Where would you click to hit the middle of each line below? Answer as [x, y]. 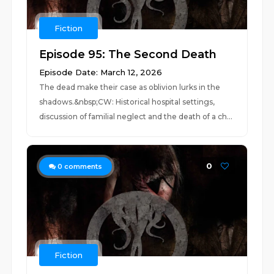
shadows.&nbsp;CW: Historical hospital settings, [127, 102]
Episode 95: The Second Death [128, 54]
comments [83, 166]
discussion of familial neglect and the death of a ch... [136, 117]
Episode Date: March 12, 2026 [101, 72]
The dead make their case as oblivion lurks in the [130, 87]
